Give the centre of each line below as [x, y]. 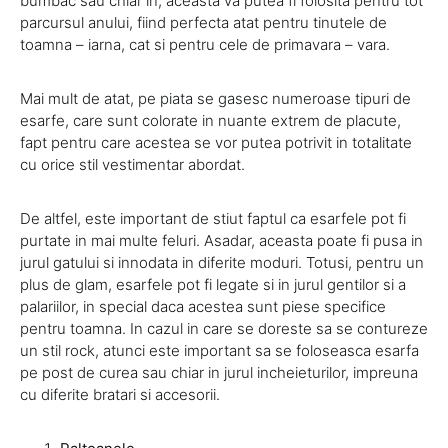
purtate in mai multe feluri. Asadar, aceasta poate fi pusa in [221, 240]
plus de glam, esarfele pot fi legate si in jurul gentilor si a [213, 284]
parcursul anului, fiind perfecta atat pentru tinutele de [203, 22]
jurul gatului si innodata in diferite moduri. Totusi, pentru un [222, 262]
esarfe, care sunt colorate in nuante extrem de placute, [210, 120]
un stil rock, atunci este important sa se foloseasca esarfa [219, 350]
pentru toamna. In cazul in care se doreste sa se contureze [224, 328]
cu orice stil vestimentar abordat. [132, 164]
